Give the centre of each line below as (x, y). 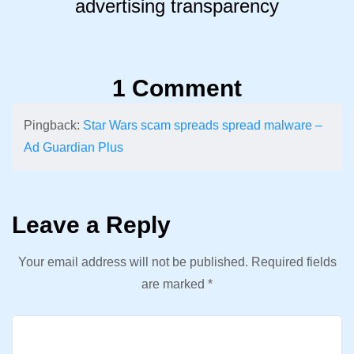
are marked (175, 284)
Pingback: (53, 126)
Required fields (292, 262)
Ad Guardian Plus (73, 148)
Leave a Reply (91, 225)
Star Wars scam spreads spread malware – (203, 126)
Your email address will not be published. (133, 262)
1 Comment (177, 88)
